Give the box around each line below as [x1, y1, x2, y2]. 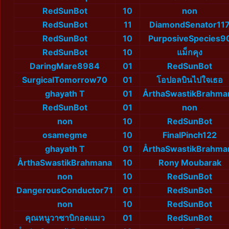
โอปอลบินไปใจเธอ [156, 75, 223, 85]
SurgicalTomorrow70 [22, 75, 107, 85]
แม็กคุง [177, 47, 202, 58]
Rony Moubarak [158, 157, 221, 168]
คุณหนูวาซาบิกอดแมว [25, 213, 105, 223]
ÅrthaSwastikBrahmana [17, 157, 112, 168]
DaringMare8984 [30, 61, 100, 72]
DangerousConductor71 [16, 185, 113, 196]
